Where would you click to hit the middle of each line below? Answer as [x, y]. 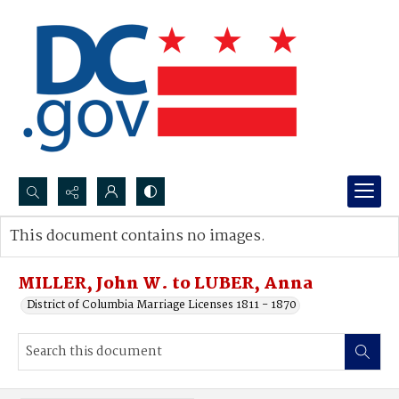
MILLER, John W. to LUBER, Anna [166, 284]
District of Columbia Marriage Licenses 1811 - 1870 [162, 305]
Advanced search [73, 254]
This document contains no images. [138, 236]
